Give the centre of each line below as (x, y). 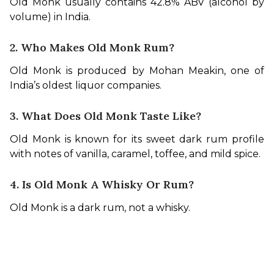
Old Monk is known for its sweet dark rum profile (137, 139)
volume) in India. (50, 17)
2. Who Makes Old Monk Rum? (92, 48)
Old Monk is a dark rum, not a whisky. (100, 208)
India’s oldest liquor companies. (86, 86)
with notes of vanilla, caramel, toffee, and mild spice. (135, 154)
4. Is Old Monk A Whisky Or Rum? (102, 185)
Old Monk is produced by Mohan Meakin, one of (137, 71)
